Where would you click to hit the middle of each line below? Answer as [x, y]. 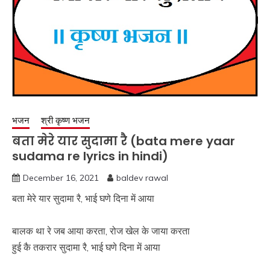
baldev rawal [142, 178]
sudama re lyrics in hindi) [90, 156]
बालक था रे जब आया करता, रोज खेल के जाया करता [101, 231]
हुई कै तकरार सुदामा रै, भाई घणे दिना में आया [86, 247]
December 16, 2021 [61, 178]
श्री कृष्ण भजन [65, 121]
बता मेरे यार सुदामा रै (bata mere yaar [124, 141]
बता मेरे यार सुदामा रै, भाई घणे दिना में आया [83, 199]
